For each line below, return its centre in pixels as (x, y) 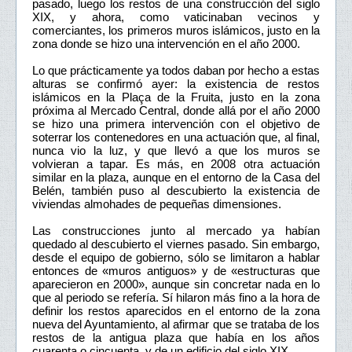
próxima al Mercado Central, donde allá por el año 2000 (176, 110)
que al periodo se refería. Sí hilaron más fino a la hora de (176, 297)
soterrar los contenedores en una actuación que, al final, (176, 137)
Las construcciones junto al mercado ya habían (176, 230)
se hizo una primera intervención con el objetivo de (176, 123)
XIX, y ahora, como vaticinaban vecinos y (176, 16)
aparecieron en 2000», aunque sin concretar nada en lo (176, 284)
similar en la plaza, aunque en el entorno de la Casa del (176, 177)
